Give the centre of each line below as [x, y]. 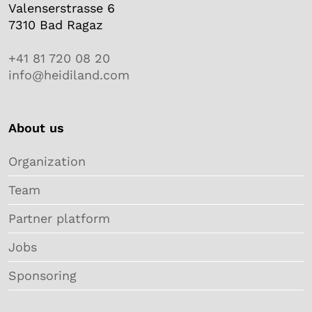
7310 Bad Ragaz [56, 24]
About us [36, 127]
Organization [47, 161]
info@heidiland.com [69, 75]
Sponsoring [42, 275]
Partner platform [59, 218]
